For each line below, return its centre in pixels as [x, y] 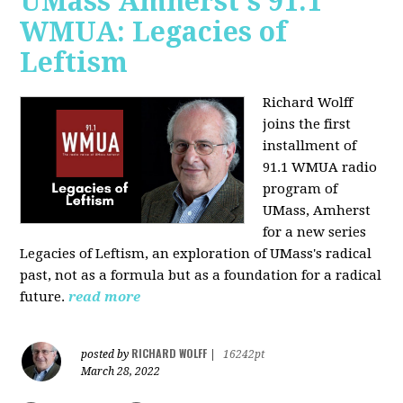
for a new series [315, 233]
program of [300, 189]
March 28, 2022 [121, 372]
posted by [107, 355]
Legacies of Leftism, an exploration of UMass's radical [196, 254]
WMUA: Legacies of [154, 32]
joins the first [307, 125]
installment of [310, 146]
